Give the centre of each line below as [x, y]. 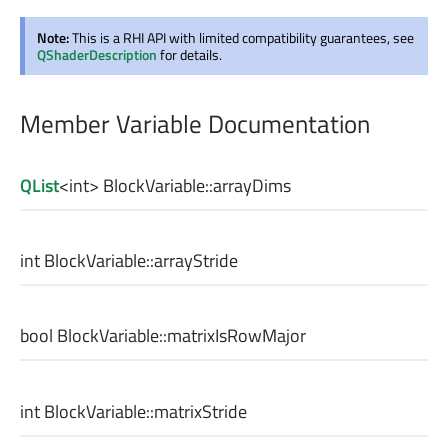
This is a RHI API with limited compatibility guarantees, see [243, 37]
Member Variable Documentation [195, 123]
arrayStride [196, 261]
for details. [189, 54]
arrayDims [252, 185]
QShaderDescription [97, 54]
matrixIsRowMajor [236, 336]
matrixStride [200, 411]
